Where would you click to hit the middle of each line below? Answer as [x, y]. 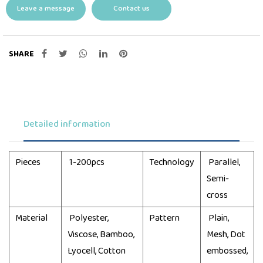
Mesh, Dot [226, 234]
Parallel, [223, 162]
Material [31, 218]
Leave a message [45, 8]
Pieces [28, 162]
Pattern [164, 218]
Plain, [218, 218]
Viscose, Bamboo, [101, 234]
